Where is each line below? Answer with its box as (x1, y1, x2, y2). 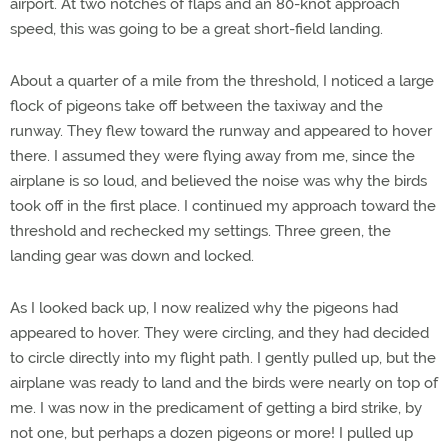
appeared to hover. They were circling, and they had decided (10, 324, 429, 342)
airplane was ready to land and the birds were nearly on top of (10, 374, 438, 392)
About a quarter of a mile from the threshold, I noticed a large (10, 72, 434, 90)
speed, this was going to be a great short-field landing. (10, 20, 383, 38)
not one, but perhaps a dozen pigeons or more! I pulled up (10, 424, 413, 442)
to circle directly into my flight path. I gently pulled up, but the (10, 349, 436, 367)
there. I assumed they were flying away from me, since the (10, 147, 415, 165)
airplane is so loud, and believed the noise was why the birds (10, 172, 427, 190)
